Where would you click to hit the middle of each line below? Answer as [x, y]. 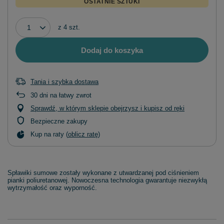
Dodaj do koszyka [112, 50]
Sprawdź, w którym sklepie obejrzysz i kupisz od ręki [107, 108]
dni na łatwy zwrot [64, 95]
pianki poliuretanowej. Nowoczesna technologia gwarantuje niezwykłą [107, 180]
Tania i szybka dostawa [64, 82]
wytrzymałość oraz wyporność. [52, 188]
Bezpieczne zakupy [59, 121]
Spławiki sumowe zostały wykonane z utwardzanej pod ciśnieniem [103, 173]
